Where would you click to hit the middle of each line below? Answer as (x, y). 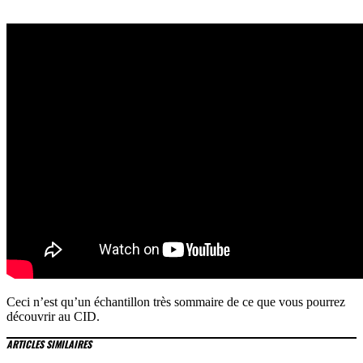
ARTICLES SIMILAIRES (49, 344)
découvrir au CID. (53, 316)
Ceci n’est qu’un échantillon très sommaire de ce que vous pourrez (176, 302)
